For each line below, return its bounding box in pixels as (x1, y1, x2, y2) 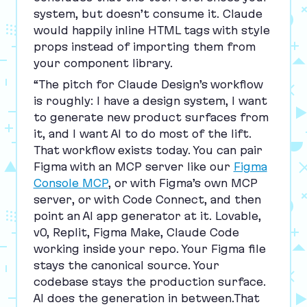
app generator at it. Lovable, (93, 210, 261, 223)
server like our (141, 160, 234, 173)
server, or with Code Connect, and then (33, 193, 261, 206)
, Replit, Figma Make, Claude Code (46, 226, 239, 239)
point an (33, 210, 83, 223)
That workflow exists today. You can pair (33, 144, 262, 157)
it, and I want (33, 127, 111, 140)
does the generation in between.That (43, 292, 260, 305)
